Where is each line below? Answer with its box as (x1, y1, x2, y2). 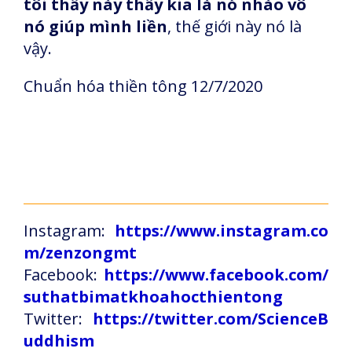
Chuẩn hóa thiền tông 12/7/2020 (24, 75, 262, 97)
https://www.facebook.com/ (104, 264, 328, 285)
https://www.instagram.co (115, 220, 328, 241)
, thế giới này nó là (167, 16, 302, 37)
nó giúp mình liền (24, 16, 167, 37)
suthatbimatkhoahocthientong (24, 286, 283, 307)
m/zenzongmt (24, 242, 137, 263)
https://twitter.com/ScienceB (93, 308, 328, 329)
